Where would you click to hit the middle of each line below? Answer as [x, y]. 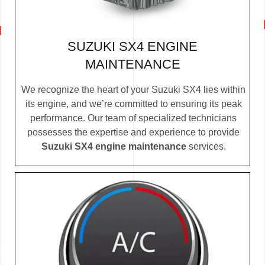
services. [206, 147]
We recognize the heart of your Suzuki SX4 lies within [133, 90]
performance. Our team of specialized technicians [133, 118]
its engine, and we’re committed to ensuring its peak [133, 104]
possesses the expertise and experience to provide [133, 132]
